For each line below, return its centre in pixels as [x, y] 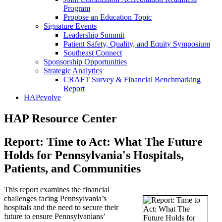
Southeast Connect [93, 53]
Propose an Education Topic [108, 17]
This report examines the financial [57, 189]
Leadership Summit [94, 35]
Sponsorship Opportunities [85, 62]
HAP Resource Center [60, 118]
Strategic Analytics [73, 71]
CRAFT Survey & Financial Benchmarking [132, 80]
